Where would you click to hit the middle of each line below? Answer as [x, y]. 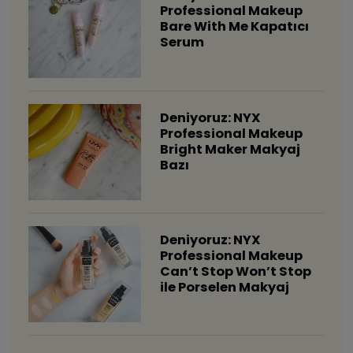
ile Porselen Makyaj [224, 287]
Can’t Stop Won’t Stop [235, 271]
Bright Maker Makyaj [230, 149]
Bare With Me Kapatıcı [234, 27]
